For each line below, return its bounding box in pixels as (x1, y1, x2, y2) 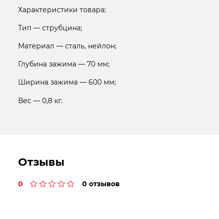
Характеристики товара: (18, 5, 106, 14)
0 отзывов (82, 179, 120, 188)
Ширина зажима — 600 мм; (18, 78, 116, 87)
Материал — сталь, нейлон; (18, 42, 116, 51)
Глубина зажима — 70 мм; (18, 60, 109, 69)
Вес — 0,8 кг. (18, 96, 63, 105)
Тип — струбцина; (18, 23, 82, 32)
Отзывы (18, 155, 65, 169)
